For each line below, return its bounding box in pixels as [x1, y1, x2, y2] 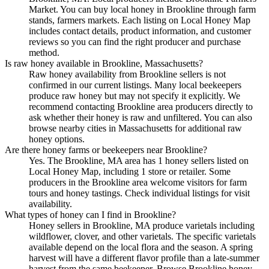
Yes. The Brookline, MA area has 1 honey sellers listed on [29, 155, 249, 166]
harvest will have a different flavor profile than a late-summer [29, 252, 259, 263]
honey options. [29, 133, 85, 144]
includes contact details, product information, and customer [29, 25, 251, 36]
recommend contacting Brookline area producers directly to [29, 101, 253, 112]
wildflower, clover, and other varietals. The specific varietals [29, 231, 256, 241]
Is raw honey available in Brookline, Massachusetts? [5, 58, 203, 68]
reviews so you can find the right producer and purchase [29, 36, 241, 47]
